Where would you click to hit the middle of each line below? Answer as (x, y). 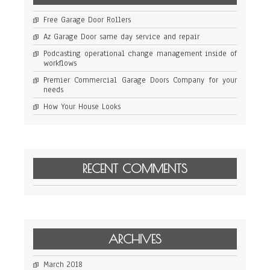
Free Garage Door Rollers (87, 20)
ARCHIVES (135, 239)
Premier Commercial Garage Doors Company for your (140, 80)
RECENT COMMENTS (135, 169)
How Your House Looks (82, 107)
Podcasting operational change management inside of (140, 54)
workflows (60, 64)
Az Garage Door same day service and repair (121, 37)
